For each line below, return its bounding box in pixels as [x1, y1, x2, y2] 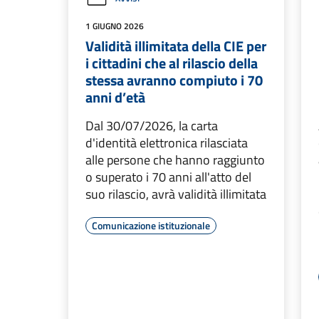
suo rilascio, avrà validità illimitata [85, 184, 266, 204]
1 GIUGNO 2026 [85, 19, 144, 33]
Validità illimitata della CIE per [85, 35, 266, 57]
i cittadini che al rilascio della [85, 52, 258, 74]
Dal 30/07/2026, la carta [85, 116, 218, 135]
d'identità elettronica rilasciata [85, 133, 248, 152]
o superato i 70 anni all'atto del [85, 167, 251, 187]
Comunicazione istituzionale [92, 218, 210, 233]
